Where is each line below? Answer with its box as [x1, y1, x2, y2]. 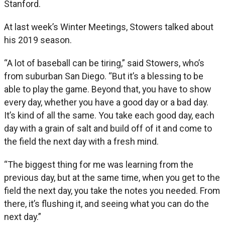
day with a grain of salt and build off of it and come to [4, 123, 212, 134]
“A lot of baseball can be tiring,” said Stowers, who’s [4, 57, 204, 68]
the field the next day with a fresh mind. [4, 136, 159, 147]
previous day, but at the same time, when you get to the [4, 172, 220, 183]
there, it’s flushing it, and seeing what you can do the [4, 198, 209, 209]
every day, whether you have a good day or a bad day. [4, 96, 208, 107]
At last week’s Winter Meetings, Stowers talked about [4, 21, 213, 32]
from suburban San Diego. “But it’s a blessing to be [4, 70, 203, 81]
